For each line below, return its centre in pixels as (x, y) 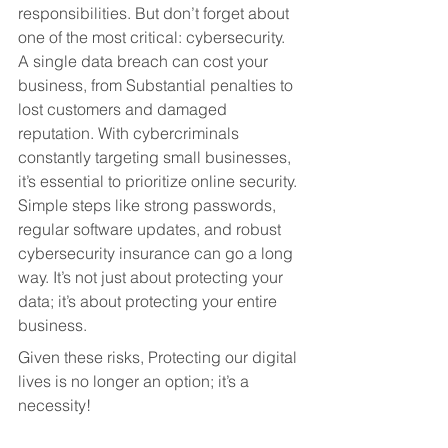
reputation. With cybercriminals (130, 133)
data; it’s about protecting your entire (149, 301)
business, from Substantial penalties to (157, 85)
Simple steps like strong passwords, (149, 205)
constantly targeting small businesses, (156, 157)
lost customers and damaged (124, 109)
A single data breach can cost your (145, 61)
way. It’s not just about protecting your (152, 277)
